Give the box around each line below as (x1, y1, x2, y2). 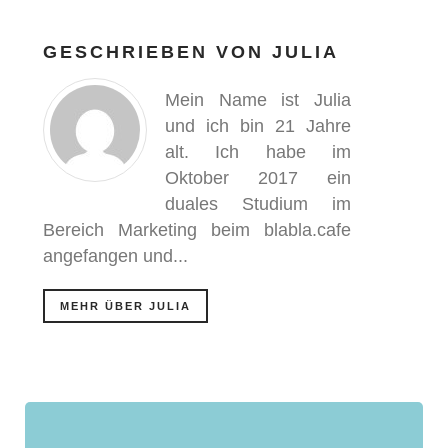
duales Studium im (165, 194, 351, 215)
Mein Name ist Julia (165, 90, 351, 111)
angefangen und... (43, 246, 188, 267)
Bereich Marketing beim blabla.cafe (43, 220, 351, 241)
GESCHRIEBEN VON (43, 42, 272, 63)
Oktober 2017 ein (165, 168, 351, 189)
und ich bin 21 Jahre (165, 116, 351, 137)
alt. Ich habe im (165, 142, 351, 163)
